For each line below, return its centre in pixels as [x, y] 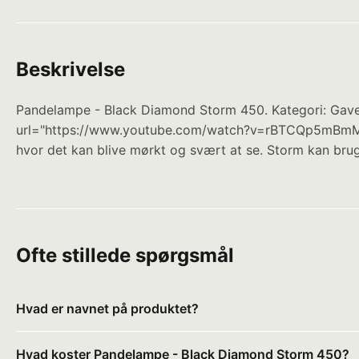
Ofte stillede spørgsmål [125, 255]
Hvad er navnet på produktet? [107, 308]
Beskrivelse [71, 69]
